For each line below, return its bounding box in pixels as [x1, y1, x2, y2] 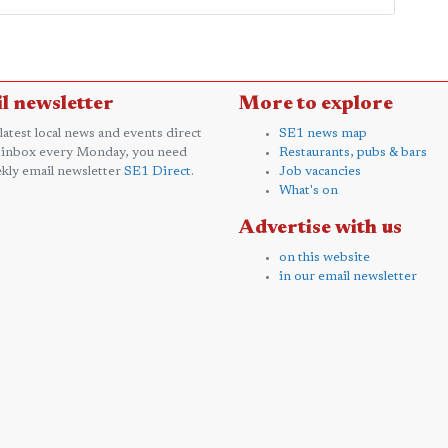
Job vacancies [279, 164, 361, 178]
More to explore [239, 93, 393, 114]
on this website [279, 250, 370, 264]
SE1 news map [279, 126, 367, 140]
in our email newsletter [279, 269, 417, 283]
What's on [279, 183, 338, 197]
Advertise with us [239, 217, 402, 238]
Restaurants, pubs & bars [279, 145, 427, 159]
